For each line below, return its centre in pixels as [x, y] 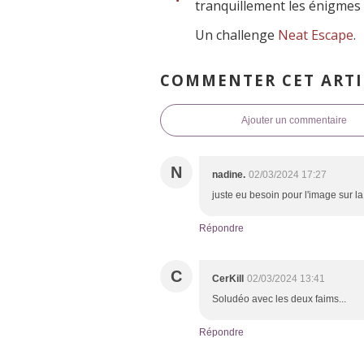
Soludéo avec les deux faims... [279, 299]
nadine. [229, 175]
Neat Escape [316, 35]
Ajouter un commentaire [294, 121]
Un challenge [236, 35]
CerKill [228, 279]
